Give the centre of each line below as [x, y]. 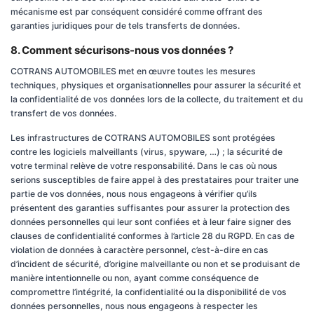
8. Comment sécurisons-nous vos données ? [122, 50]
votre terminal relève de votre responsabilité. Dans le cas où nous [144, 166]
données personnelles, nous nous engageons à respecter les [134, 306]
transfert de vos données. [63, 113]
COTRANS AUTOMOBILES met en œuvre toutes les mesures [133, 71]
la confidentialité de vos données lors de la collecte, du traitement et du [157, 99]
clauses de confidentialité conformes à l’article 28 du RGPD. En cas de [152, 236]
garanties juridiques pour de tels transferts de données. [125, 26]
